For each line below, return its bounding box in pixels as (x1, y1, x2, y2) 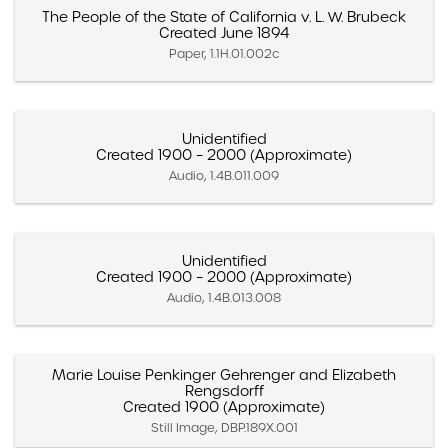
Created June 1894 (159, 23, 289, 42)
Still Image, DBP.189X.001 (150, 419, 298, 435)
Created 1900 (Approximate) (123, 397, 325, 416)
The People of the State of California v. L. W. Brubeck (42, 7, 406, 26)
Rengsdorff (184, 381, 264, 400)
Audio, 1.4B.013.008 (167, 289, 281, 305)
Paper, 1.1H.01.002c (168, 45, 280, 61)
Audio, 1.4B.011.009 (169, 167, 279, 183)
